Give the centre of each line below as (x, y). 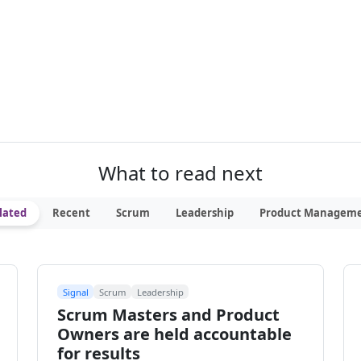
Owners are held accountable (174, 334)
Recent (71, 213)
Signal (75, 292)
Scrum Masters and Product (168, 315)
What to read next (180, 173)
